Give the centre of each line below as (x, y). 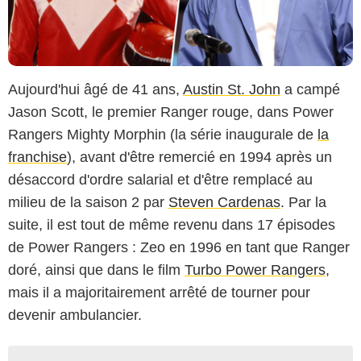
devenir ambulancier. (75, 315)
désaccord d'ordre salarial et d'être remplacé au (160, 179)
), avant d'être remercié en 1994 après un (199, 157)
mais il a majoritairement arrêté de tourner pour (159, 292)
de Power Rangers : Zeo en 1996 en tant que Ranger (179, 247)
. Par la (303, 202)
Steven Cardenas (224, 202)
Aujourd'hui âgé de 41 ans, (95, 89)
